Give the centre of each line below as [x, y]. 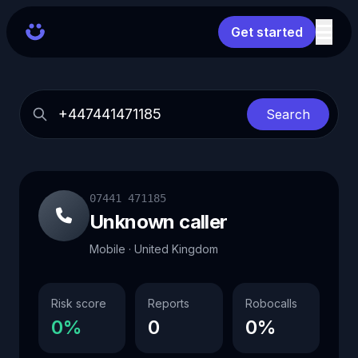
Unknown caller [159, 222]
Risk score [79, 303]
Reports [169, 303]
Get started [267, 32]
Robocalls [271, 303]
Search [288, 114]
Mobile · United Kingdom [154, 249]
